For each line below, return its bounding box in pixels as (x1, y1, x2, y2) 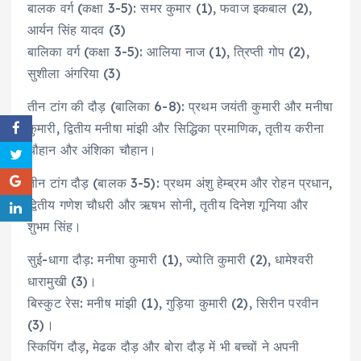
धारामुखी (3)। (27, 272, 98, 289)
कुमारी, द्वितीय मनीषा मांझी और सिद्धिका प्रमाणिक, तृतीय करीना (27, 119, 325, 136)
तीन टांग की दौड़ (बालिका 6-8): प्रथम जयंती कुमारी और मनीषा (27, 98, 333, 114)
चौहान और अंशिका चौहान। (27, 141, 157, 158)
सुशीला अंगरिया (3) (27, 64, 121, 81)
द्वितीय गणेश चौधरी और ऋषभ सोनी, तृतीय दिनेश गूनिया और (27, 196, 309, 213)
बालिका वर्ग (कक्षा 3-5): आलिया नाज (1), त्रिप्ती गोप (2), (27, 43, 309, 60)
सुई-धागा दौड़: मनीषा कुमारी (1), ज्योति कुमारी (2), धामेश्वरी (27, 251, 313, 268)
